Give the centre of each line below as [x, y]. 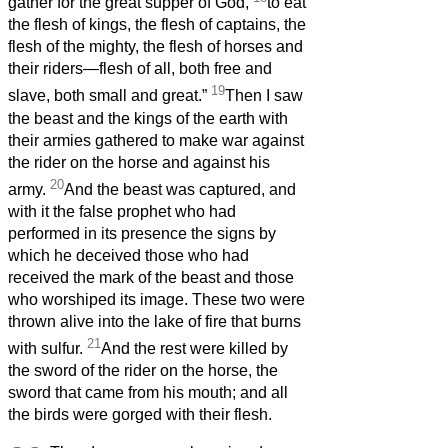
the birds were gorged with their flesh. [140, 415]
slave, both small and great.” [109, 96]
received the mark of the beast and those [151, 278]
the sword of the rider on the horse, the [143, 371]
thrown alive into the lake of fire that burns [154, 322]
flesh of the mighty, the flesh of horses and [155, 47]
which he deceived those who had [128, 256]
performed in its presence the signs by [142, 234]
